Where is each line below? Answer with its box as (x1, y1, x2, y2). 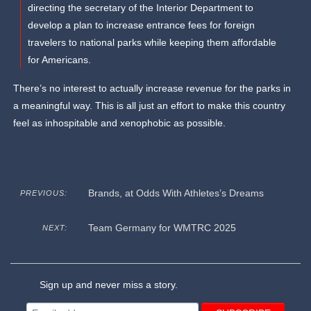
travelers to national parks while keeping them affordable (28, 37, 277, 49)
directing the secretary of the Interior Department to (28, 2, 254, 14)
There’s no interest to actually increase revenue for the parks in (13, 83, 292, 94)
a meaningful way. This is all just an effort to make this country (13, 100, 286, 112)
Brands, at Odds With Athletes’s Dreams (87, 187, 264, 199)
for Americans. (28, 54, 94, 66)
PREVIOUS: (19, 189, 67, 198)
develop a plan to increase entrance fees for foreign (28, 19, 255, 31)
